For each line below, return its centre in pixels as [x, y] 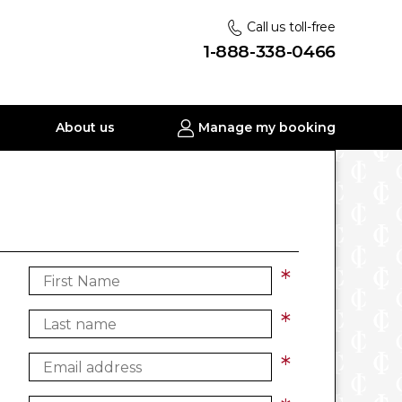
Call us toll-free [289, 27]
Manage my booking [265, 127]
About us [85, 127]
